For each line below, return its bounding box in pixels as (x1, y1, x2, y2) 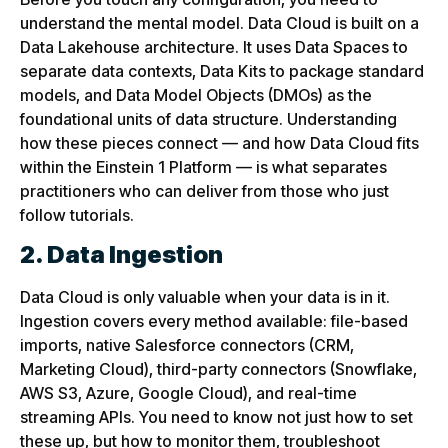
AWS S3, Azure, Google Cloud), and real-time (20, 382, 357, 403)
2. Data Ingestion (20, 239, 223, 269)
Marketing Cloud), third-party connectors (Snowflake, (20, 358, 417, 379)
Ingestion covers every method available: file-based (20, 310, 408, 331)
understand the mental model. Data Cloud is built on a (20, 12, 419, 33)
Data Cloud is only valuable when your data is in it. (20, 286, 390, 307)
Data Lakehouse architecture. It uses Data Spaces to (20, 36, 408, 57)
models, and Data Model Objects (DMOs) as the (20, 84, 372, 105)
